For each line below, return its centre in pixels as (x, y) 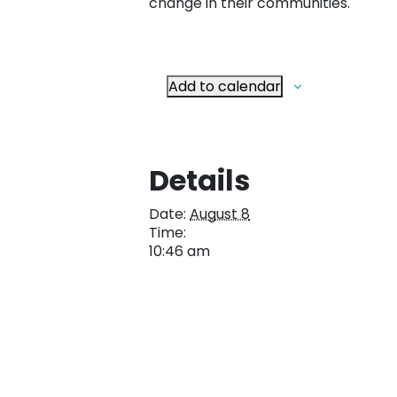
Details (199, 180)
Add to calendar (225, 86)
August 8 (220, 214)
